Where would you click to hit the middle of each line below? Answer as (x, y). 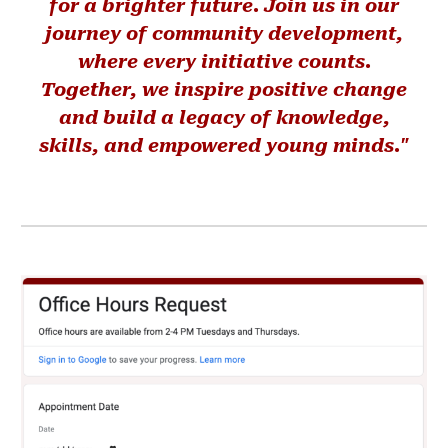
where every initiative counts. (224, 62)
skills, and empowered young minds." (224, 146)
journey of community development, (224, 34)
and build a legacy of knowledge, (224, 118)
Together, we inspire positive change (224, 90)
